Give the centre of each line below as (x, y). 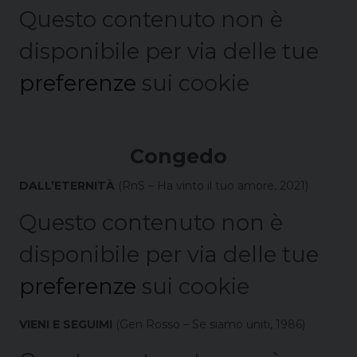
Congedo (178, 157)
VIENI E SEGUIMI (66, 325)
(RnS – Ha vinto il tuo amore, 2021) (212, 186)
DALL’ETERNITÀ (67, 186)
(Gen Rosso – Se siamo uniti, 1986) (209, 325)
